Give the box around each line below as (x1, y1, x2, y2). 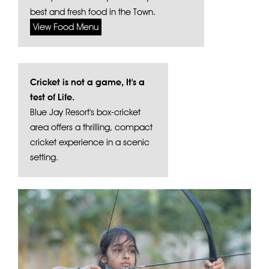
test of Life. (30, 91, 74, 103)
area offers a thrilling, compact (30, 121, 153, 133)
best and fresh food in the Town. (30, 6, 156, 17)
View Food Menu (33, 21, 98, 32)
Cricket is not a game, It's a (30, 76, 145, 88)
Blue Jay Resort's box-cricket (30, 106, 141, 118)
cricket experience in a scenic (30, 136, 150, 148)
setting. (30, 151, 58, 163)
